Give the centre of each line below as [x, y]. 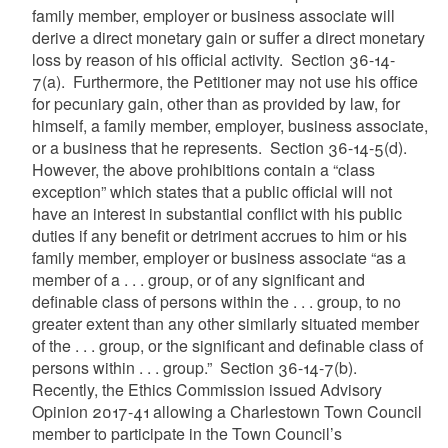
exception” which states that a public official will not [211, 191]
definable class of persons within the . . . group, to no [216, 301]
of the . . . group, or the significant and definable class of [227, 345]
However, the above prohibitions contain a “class [203, 169]
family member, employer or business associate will [213, 15]
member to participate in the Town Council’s [186, 433]
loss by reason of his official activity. [161, 59]
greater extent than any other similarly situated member [225, 323]
